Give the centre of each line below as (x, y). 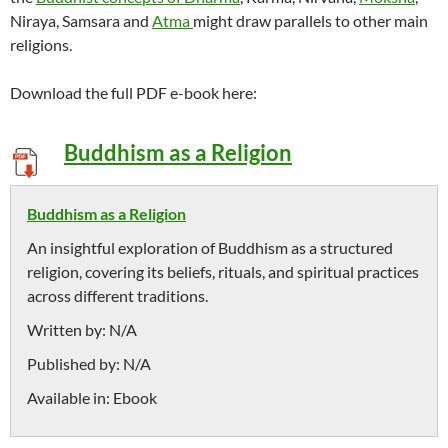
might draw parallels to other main (310, 20)
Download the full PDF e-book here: (133, 92)
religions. (41, 44)
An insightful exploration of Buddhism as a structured (210, 247)
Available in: (70, 397)
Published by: (75, 363)
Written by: (68, 329)
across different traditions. (117, 295)
